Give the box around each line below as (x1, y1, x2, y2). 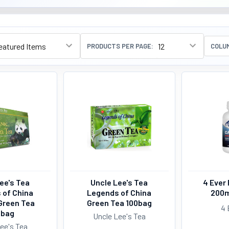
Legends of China (87, 188, 152, 198)
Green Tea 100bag (86, 198, 152, 208)
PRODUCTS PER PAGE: (86, 41, 153, 50)
